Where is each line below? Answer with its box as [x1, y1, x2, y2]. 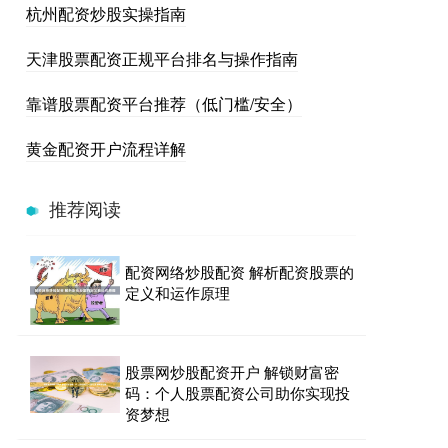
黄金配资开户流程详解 [26, 137, 186, 160]
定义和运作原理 [125, 282, 230, 303]
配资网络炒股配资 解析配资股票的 [125, 261, 354, 282]
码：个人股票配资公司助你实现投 [125, 381, 350, 403]
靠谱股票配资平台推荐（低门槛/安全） [26, 92, 302, 115]
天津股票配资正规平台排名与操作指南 [26, 47, 298, 70]
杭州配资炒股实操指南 [26, 2, 186, 25]
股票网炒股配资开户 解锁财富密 [125, 360, 339, 382]
